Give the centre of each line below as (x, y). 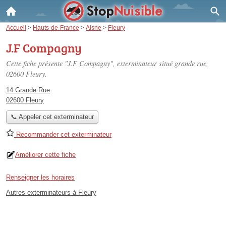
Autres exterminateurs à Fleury (51, 193)
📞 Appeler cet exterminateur (52, 117)
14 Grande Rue (28, 90)
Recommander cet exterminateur (63, 135)
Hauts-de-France (56, 27)
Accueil (16, 27)
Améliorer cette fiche (45, 155)
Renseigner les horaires (40, 178)
